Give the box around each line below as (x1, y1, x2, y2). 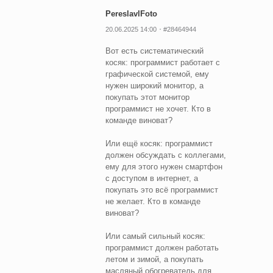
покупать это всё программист (105, 185, 218, 194)
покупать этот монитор (105, 92, 190, 102)
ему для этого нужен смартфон (105, 161, 222, 171)
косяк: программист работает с (105, 57, 220, 67)
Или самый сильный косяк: (105, 231, 205, 241)
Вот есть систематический (105, 46, 204, 55)
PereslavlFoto (105, 9, 157, 18)
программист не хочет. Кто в (105, 104, 211, 113)
